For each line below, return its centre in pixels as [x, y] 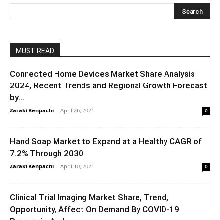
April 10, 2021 [77, 166]
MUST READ [35, 50]
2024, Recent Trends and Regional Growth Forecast [109, 85]
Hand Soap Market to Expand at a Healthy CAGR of [106, 141]
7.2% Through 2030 [47, 153]
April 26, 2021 [77, 110]
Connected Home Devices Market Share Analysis [102, 73]
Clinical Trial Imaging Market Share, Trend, [89, 197]
